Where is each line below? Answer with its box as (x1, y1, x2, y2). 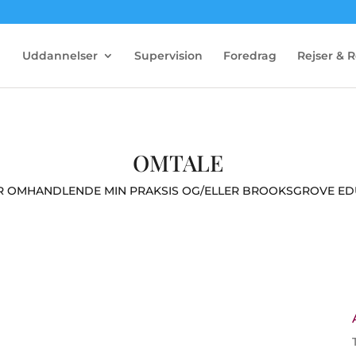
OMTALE (133, 148, 223, 177)
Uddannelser (21, 48, 98, 63)
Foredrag (222, 48, 277, 63)
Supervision (133, 48, 203, 63)
